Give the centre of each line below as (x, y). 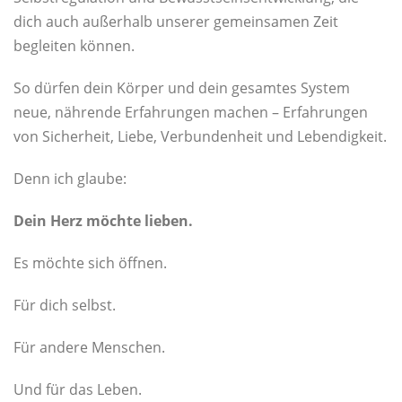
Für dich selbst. (65, 305)
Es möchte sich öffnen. (90, 262)
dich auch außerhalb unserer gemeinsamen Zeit (176, 21)
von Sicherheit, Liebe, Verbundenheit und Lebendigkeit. (200, 136)
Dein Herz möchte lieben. (103, 220)
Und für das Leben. (78, 389)
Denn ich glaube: (70, 178)
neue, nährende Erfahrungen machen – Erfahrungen (191, 112)
